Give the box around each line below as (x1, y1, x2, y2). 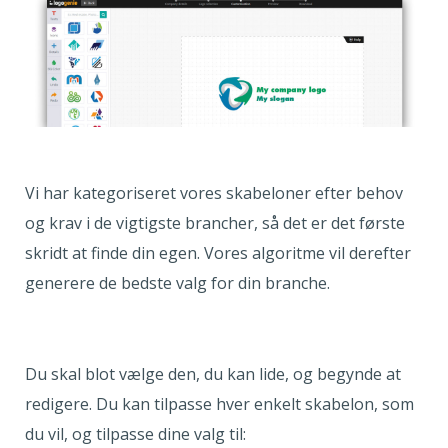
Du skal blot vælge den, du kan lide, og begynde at (25, 363, 401, 386)
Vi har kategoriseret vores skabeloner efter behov (25, 182, 403, 205)
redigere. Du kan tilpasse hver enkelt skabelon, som (25, 393, 414, 416)
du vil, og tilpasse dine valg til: (25, 423, 250, 446)
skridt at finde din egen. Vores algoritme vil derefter (25, 242, 411, 265)
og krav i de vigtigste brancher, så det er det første (25, 212, 405, 235)
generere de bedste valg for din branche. (25, 272, 334, 295)
